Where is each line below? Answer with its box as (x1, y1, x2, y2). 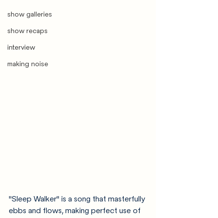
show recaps (7, 27, 48, 35)
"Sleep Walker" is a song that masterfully (9, 194, 147, 203)
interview (7, 43, 35, 52)
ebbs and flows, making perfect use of (9, 206, 143, 215)
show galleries (7, 10, 52, 18)
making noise (7, 60, 48, 68)
